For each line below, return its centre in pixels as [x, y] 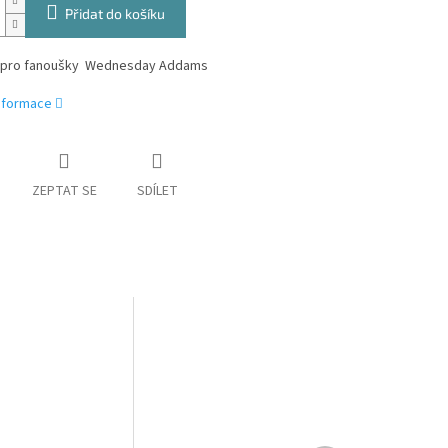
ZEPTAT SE [64, 191]
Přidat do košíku [114, 14]
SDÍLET [157, 191]
